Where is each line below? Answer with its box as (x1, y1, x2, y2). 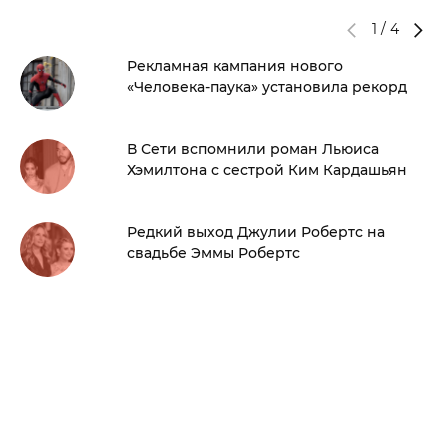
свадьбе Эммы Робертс (127, 243, 300, 262)
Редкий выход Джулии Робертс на (127, 222, 385, 241)
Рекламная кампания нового (127, 56, 343, 75)
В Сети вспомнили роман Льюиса (127, 139, 379, 158)
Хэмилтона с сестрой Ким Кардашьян (127, 160, 407, 179)
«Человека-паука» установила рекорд (127, 77, 407, 96)
